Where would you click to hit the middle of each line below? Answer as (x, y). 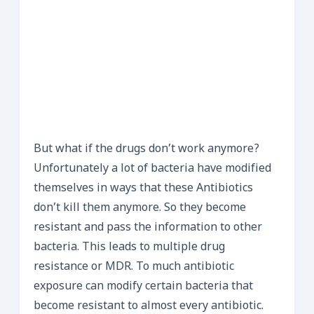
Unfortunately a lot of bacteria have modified (152, 169)
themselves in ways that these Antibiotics (143, 189)
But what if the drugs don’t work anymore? (146, 149)
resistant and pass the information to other (148, 228)
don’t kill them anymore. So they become (140, 208)
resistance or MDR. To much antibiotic (134, 267)
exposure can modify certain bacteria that (143, 287)
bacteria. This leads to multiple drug (129, 247)
